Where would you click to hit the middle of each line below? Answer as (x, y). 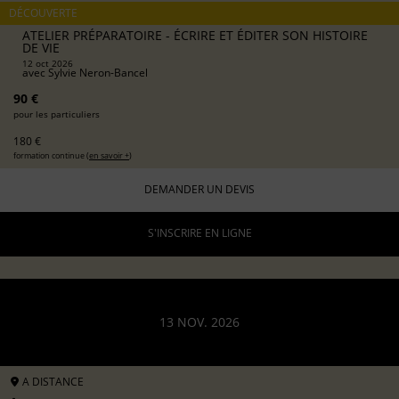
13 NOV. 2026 (199, 322)
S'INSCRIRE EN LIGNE (199, 233)
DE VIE (41, 47)
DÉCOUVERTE (43, 12)
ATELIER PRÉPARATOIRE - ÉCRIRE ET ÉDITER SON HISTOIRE (195, 35)
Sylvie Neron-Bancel (98, 72)
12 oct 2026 (48, 63)
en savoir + (109, 155)
